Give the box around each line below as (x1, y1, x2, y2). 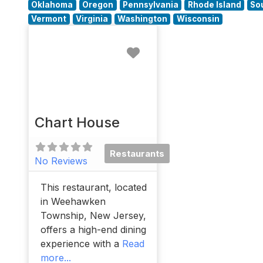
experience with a (41, 237, 122, 249)
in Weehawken (41, 195, 106, 207)
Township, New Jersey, (41, 209, 146, 221)
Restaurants (110, 148, 165, 160)
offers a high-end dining (41, 223, 146, 235)
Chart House (35, 113, 120, 131)
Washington (117, 14, 167, 23)
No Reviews (35, 154, 87, 167)
